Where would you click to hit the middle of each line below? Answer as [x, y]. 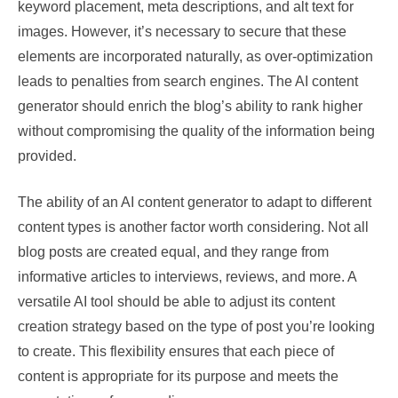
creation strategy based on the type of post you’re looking [196, 326]
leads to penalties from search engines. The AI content [188, 81]
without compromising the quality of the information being [196, 131]
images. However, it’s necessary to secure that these [182, 32]
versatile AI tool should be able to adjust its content [176, 302]
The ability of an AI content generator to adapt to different [195, 202]
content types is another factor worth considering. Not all [193, 227]
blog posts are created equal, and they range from [173, 252]
